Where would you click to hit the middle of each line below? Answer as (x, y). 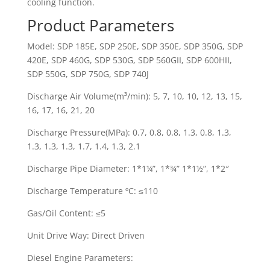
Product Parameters (100, 25)
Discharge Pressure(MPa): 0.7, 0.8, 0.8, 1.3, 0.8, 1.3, (129, 132)
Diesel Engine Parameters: (80, 258)
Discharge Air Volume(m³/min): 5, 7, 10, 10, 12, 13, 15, (134, 96)
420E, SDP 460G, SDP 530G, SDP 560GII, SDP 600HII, (129, 60)
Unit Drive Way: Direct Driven (86, 235)
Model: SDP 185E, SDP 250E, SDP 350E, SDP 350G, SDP (135, 46)
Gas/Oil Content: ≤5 (66, 213)
